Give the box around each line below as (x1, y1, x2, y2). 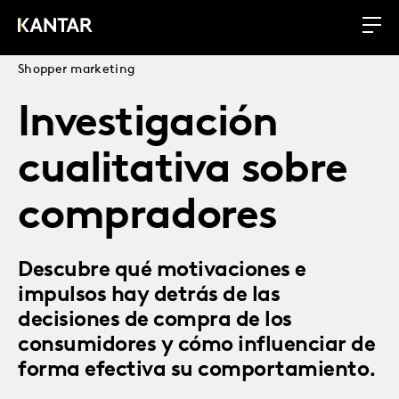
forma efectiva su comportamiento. (18, 360, 377, 381)
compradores (18, 196, 277, 239)
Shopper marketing (18, 63, 135, 77)
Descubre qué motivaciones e (18, 260, 306, 281)
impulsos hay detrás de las (18, 285, 280, 306)
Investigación (18, 103, 278, 146)
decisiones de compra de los (18, 310, 292, 331)
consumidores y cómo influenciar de (18, 335, 375, 356)
